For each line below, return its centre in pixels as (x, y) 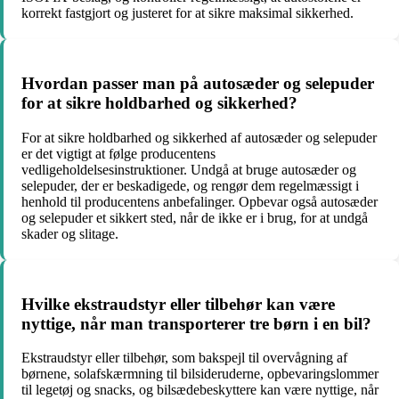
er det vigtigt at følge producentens (118, 153)
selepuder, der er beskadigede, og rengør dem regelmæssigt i (190, 185)
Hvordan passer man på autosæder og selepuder (198, 84)
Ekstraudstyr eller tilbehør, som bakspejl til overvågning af (184, 358)
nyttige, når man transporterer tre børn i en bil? (196, 323)
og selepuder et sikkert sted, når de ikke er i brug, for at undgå (195, 217)
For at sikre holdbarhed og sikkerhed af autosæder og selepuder (199, 137)
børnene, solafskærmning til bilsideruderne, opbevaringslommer (200, 374)
